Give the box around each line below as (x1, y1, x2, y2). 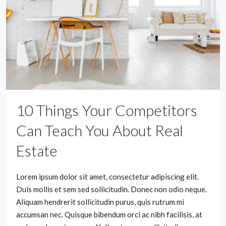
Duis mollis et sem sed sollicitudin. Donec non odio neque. (16, 184, 207, 194)
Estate (16, 141, 58, 159)
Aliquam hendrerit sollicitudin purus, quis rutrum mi (16, 197, 184, 206)
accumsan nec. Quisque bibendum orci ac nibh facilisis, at (16, 209, 202, 219)
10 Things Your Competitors (16, 100, 197, 119)
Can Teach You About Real (16, 121, 183, 139)
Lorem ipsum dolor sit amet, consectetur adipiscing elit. (16, 172, 199, 181)
